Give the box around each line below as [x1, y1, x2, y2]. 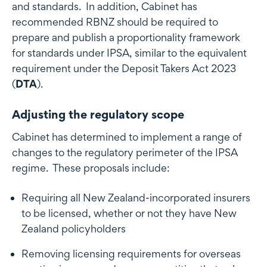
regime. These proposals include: [12, 161, 170, 174]
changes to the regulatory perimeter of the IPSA [12, 145, 238, 159]
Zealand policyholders [21, 222, 126, 235]
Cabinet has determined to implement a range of [12, 130, 242, 143]
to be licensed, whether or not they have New [21, 206, 237, 219]
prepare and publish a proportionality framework [12, 31, 240, 44]
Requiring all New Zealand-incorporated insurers [21, 191, 250, 204]
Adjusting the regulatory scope [12, 107, 184, 122]
